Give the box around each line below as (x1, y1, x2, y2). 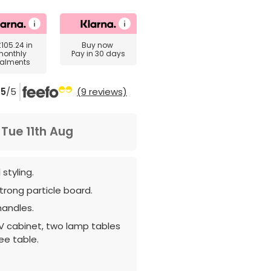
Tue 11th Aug (1, 123, 73, 140)
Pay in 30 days (71, 48, 125, 59)
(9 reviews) (77, 85, 127, 98)
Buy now (81, 40, 115, 50)
